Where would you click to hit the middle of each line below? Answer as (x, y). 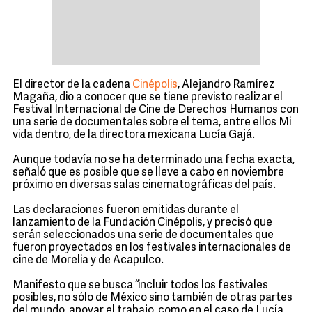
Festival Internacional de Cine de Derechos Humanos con (156, 110)
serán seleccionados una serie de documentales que (143, 235)
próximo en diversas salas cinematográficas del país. (144, 185)
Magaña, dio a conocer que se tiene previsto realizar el (148, 97)
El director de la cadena (72, 85)
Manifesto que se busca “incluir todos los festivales (140, 286)
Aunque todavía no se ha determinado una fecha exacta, (154, 160)
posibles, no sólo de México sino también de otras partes (153, 298)
